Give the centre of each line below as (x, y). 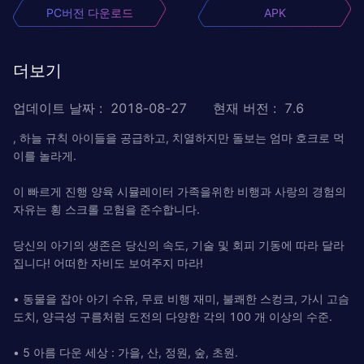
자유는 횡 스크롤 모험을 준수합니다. (106, 209)
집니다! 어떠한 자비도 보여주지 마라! (108, 262)
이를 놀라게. (45, 155)
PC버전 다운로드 (89, 12)
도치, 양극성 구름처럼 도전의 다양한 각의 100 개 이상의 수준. (173, 316)
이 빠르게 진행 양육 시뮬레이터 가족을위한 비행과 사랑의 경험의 (180, 191)
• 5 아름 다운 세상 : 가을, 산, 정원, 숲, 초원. (126, 352)
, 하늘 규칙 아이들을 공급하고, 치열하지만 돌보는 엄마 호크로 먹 (179, 137)
